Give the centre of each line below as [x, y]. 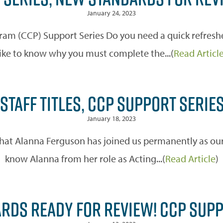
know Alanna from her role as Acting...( [85, 158]
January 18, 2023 [111, 118]
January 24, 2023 [111, 13]
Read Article [190, 158]
